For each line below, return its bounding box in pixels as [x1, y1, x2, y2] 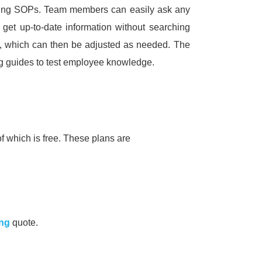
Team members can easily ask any [44, 5, 190, 15]
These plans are [63, 133, 130, 144]
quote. [12, 218, 38, 228]
